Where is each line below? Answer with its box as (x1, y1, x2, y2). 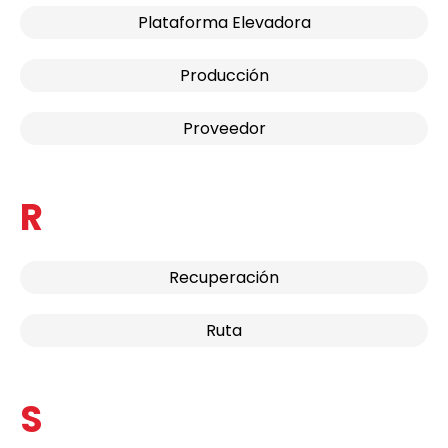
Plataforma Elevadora (137, 11, 311, 34)
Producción (179, 64, 269, 87)
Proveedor (182, 117, 266, 140)
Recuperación (169, 266, 279, 289)
